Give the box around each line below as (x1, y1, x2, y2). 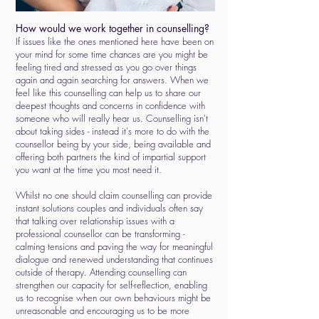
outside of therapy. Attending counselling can (16, 266, 187, 278)
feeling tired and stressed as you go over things (16, 61, 197, 73)
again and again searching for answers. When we (16, 73, 209, 86)
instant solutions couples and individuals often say (16, 202, 203, 214)
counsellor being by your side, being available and (16, 137, 211, 150)
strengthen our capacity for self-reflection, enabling (16, 278, 207, 291)
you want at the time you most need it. (16, 163, 162, 176)
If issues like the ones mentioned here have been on (16, 35, 214, 48)
